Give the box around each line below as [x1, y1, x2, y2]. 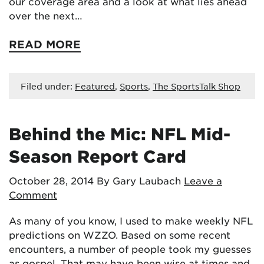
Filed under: [21, 81, 75, 91]
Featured [75, 81, 115, 91]
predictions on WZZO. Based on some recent [9, 229, 230, 240]
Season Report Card [9, 146, 186, 166]
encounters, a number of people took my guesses [9, 243, 251, 255]
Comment [9, 189, 57, 200]
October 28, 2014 [9, 174, 94, 186]
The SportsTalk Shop [153, 81, 240, 91]
